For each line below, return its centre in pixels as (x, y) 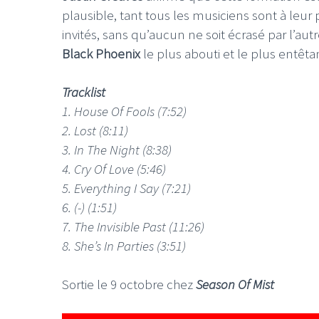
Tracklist (84, 92)
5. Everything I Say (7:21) (126, 188)
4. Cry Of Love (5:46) (114, 169)
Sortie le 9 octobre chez (129, 284)
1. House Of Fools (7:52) (124, 111)
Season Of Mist (235, 284)
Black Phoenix (103, 54)
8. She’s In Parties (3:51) (124, 246)
